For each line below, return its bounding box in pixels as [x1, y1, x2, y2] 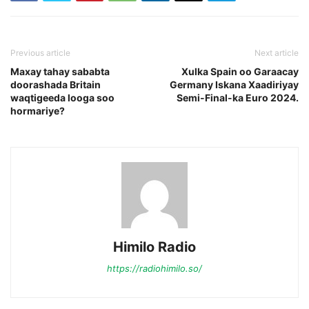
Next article [255, 47, 299, 58]
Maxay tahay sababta [10, 65, 110, 77]
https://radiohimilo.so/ [107, 262, 202, 274]
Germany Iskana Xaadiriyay [170, 78, 299, 90]
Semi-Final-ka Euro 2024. [177, 91, 299, 103]
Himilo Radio [113, 238, 196, 255]
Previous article [10, 47, 70, 58]
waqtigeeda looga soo [10, 91, 114, 103]
